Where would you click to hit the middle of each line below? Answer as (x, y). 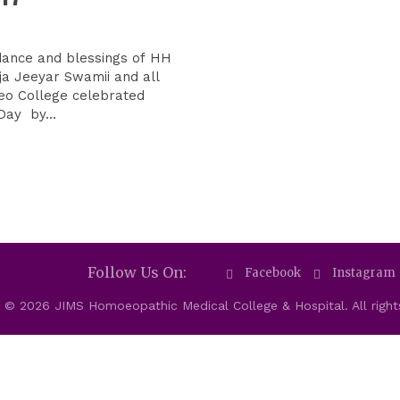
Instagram (364, 273)
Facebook (273, 273)
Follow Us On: (137, 272)
